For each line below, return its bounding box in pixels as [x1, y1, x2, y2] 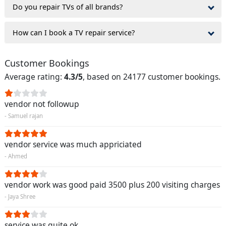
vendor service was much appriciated [5, 138, 142, 150]
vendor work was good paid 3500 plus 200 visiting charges [5, 179, 220, 190]
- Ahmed [5, 152, 27, 160]
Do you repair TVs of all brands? [13, 2, 123, 12]
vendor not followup [5, 98, 79, 109]
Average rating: [5, 71, 64, 82]
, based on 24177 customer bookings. [83, 71, 220, 82]
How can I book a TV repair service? [13, 28, 135, 38]
